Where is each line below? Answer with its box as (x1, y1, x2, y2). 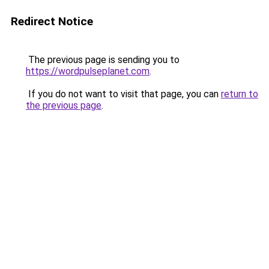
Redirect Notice (11, 14, 93, 28)
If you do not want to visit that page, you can (26, 88, 221, 100)
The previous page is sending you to (26, 54, 180, 65)
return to (221, 88, 258, 100)
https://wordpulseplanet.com (26, 65, 150, 77)
